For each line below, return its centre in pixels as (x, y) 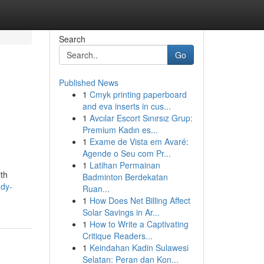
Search (72, 39)
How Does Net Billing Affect (140, 200)
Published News (88, 82)
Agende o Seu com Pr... (126, 153)
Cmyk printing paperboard (138, 94)
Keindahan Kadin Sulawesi (139, 247)
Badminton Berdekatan (125, 177)
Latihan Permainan (125, 165)
